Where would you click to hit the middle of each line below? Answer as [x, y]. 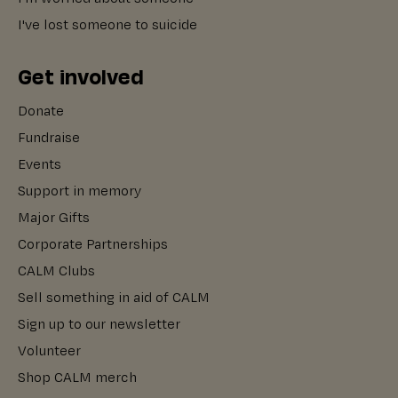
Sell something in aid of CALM [114, 298]
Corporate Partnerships [93, 244]
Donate [41, 111]
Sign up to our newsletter [99, 324]
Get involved [81, 76]
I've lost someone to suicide [107, 25]
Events [40, 164]
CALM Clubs [56, 271]
